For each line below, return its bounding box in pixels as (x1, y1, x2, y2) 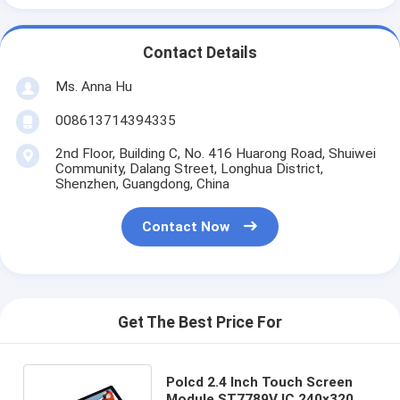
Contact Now (142, 219, 230, 236)
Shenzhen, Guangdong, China (54, 175, 229, 192)
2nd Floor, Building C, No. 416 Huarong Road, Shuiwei (54, 145, 376, 162)
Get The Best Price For (118, 313, 282, 332)
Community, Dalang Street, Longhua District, (54, 160, 323, 177)
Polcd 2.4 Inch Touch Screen (165, 373, 353, 390)
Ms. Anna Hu (54, 78, 132, 95)
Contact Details (143, 44, 257, 62)
